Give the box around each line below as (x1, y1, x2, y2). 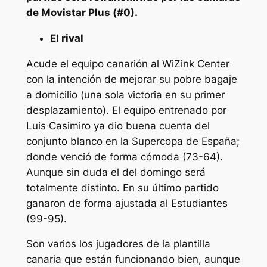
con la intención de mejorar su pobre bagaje (26, 73, 237, 85)
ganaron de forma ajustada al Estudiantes (26, 197, 228, 209)
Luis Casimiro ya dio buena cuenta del (26, 119, 210, 132)
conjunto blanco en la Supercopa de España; (26, 135, 240, 147)
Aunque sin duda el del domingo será (26, 166, 206, 178)
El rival (49, 32, 83, 44)
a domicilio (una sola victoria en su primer (26, 88, 225, 101)
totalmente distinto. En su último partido (26, 181, 219, 194)
